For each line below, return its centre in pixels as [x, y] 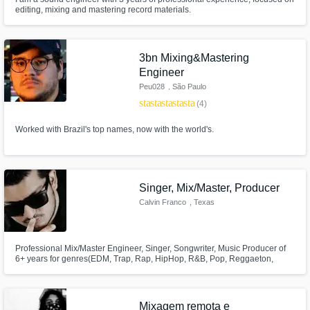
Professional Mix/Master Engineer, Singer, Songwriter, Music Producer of [150, 248]
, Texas [202, 202]
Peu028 [152, 86]
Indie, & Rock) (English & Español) [80, 269]
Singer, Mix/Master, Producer [210, 188]
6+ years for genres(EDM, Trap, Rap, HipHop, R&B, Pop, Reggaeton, [144, 258]
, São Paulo [187, 86]
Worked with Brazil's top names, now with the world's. [114, 130]
